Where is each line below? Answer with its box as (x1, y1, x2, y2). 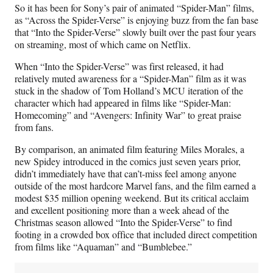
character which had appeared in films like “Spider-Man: (15, 96, 231, 110)
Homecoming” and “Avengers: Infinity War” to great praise (15, 108, 241, 122)
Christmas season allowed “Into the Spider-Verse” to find (15, 216, 232, 229)
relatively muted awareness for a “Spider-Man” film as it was (15, 72, 246, 85)
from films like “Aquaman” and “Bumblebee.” (15, 240, 192, 253)
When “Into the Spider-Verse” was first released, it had (15, 60, 224, 73)
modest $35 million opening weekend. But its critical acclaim (15, 191, 249, 205)
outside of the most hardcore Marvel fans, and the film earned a (15, 179, 256, 193)
